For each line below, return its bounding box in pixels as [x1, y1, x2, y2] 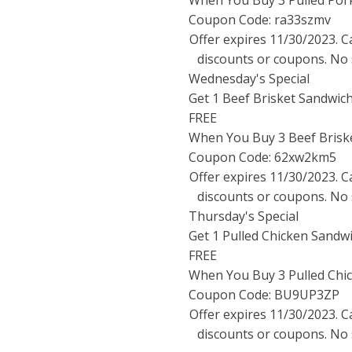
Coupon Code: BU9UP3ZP [189, 286, 339, 303]
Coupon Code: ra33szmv [189, 11, 331, 28]
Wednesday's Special [189, 70, 310, 87]
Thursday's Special [189, 207, 299, 225]
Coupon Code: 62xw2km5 [189, 148, 336, 166]
